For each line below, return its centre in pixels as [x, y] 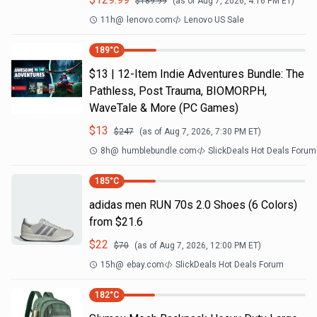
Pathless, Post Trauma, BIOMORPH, [178, 91]
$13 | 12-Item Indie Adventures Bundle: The [197, 74]
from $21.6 [116, 222]
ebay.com [145, 265]
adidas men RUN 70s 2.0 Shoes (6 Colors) [193, 205]
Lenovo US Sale [214, 20]
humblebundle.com [159, 151]
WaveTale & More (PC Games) [164, 108]
